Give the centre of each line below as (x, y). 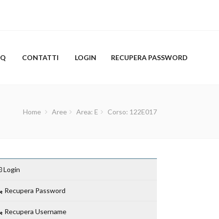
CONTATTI (40, 57)
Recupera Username (34, 211)
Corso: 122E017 (132, 112)
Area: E (87, 112)
